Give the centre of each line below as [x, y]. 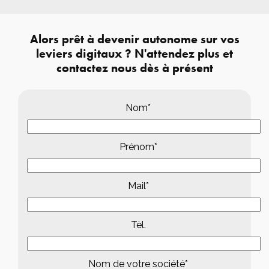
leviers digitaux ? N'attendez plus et [134, 53]
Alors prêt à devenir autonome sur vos [134, 39]
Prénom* [138, 147]
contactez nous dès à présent [134, 68]
